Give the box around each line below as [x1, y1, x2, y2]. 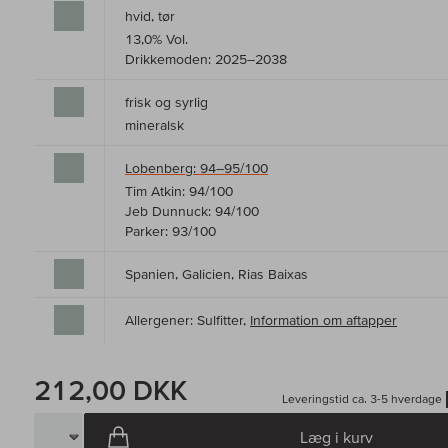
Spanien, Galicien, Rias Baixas [125, 266, 308, 283]
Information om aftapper [250, 312, 397, 329]
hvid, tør [125, 8, 175, 25]
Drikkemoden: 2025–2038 [125, 51, 287, 68]
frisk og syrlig [125, 94, 208, 111]
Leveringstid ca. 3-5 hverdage [282, 392, 442, 406]
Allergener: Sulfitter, [125, 312, 250, 329]
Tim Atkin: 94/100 [125, 183, 233, 200]
